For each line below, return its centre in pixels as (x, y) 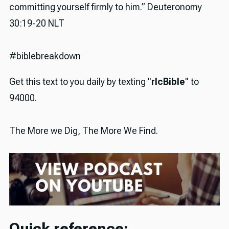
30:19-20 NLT (37, 24)
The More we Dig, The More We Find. (83, 131)
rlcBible (168, 82)
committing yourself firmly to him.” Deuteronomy (105, 7)
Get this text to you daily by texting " (80, 82)
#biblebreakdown (45, 56)
